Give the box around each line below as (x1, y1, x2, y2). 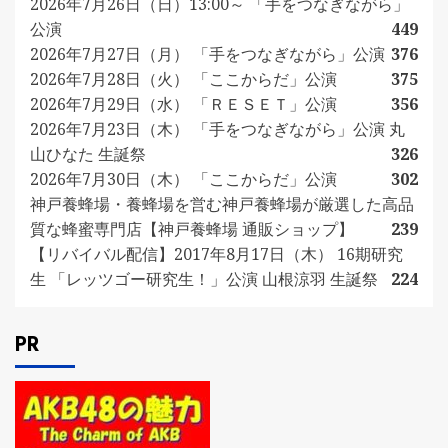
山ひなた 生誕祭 (30, 142, 146, 165)
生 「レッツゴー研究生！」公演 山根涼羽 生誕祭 (30, 267, 378, 290)
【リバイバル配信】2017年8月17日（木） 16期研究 (30, 242, 403, 265)
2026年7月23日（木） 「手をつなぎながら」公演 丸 (30, 117, 405, 140)
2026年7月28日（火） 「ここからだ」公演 (30, 67, 337, 90)
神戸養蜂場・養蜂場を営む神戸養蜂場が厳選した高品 (30, 192, 414, 215)
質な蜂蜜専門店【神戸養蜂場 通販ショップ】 (30, 217, 354, 240)
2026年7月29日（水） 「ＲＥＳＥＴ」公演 (30, 92, 337, 115)
